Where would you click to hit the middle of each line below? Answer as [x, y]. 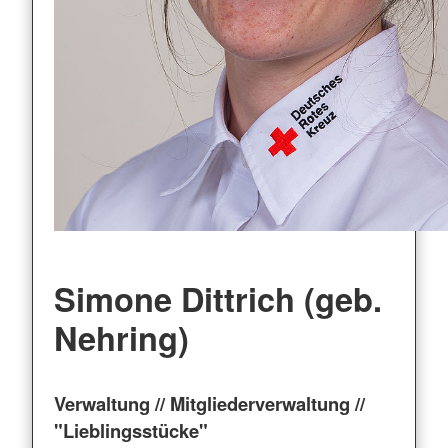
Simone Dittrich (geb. [217, 298]
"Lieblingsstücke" [130, 430]
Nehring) [121, 337]
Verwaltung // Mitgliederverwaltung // [209, 403]
